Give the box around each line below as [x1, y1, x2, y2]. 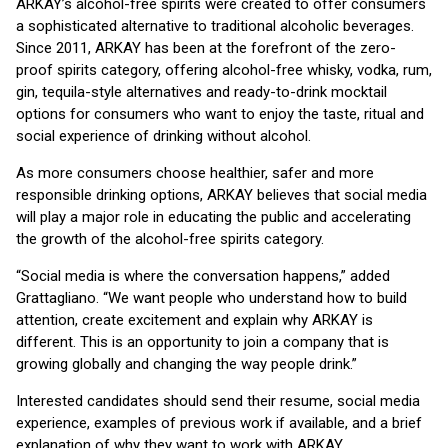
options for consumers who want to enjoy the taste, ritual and [16, 105, 424, 123]
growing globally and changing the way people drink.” [16, 355, 357, 373]
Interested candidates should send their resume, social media [16, 392, 420, 410]
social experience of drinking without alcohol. [16, 127, 311, 145]
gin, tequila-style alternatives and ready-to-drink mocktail [16, 83, 387, 101]
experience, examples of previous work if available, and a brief [16, 414, 422, 432]
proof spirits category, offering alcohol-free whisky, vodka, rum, [16, 61, 432, 79]
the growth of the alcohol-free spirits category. [16, 230, 324, 248]
